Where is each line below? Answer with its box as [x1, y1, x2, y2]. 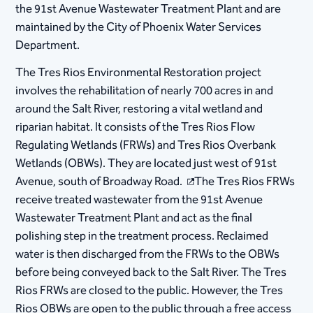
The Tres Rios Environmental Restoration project [15, 62, 262, 82]
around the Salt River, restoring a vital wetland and [15, 99, 263, 119]
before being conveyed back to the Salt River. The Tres [15, 262, 287, 282]
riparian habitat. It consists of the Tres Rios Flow [15, 117, 256, 137]
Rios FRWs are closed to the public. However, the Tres [15, 280, 284, 300]
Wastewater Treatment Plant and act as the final [15, 208, 253, 228]
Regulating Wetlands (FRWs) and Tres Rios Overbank [15, 135, 277, 155]
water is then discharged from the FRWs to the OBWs [15, 244, 280, 264]
